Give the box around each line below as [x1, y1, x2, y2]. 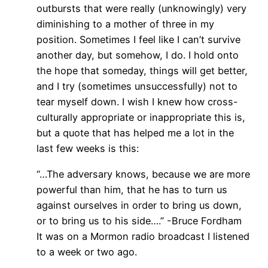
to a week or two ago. [36, 245, 137, 258]
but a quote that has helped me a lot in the [36, 127, 234, 139]
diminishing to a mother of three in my [36, 18, 214, 31]
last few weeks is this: [36, 142, 139, 155]
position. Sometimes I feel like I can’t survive [36, 33, 240, 46]
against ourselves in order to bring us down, [36, 199, 242, 211]
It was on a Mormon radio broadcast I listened [36, 230, 249, 242]
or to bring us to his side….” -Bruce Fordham [36, 214, 242, 227]
